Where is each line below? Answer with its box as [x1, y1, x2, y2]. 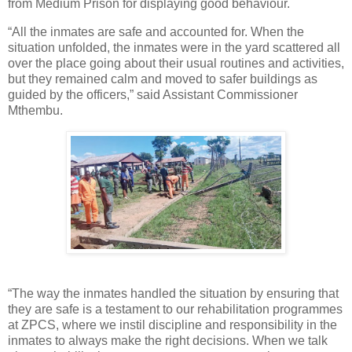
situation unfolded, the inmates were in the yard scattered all [8, 40, 340, 54]
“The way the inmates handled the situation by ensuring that [8, 286, 339, 300]
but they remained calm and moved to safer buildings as [8, 71, 317, 86]
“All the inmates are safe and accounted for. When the [8, 24, 304, 38]
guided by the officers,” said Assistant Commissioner [8, 87, 298, 101]
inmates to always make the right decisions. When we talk [8, 333, 328, 347]
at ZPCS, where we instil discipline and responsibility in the [8, 317, 337, 332]
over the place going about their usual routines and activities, [8, 56, 344, 70]
